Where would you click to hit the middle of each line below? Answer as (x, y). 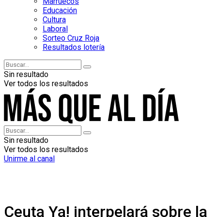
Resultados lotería (74, 47)
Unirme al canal (29, 158)
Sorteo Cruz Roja (71, 38)
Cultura (54, 20)
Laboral (55, 29)
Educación (60, 10)
